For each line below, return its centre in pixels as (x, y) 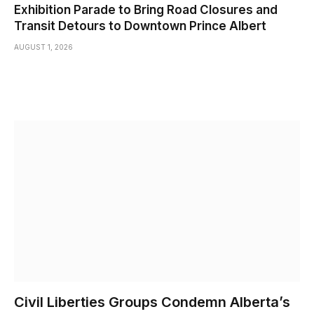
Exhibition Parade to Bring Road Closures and (146, 10)
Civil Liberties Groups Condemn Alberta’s (152, 302)
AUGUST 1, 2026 (43, 47)
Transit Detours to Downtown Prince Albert (140, 26)
